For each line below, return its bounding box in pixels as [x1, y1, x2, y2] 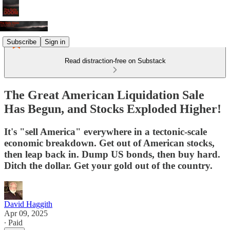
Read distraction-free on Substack [64, 57, 166, 65]
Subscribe [7, 37, 36, 46]
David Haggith [4, 199, 52, 208]
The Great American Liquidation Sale [4, 88, 204, 102]
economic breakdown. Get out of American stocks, [4, 137, 215, 148]
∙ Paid [4, 218, 23, 227]
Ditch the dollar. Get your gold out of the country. [4, 160, 213, 171]
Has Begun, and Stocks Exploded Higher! [4, 102, 221, 116]
